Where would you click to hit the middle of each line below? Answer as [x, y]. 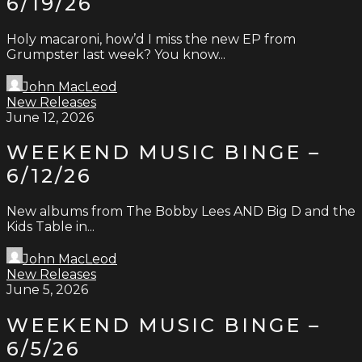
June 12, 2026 [50, 117]
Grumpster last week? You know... [116, 54]
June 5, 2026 [47, 290]
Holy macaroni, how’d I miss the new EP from [151, 39]
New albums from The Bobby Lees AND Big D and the [181, 212]
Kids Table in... [51, 227]
